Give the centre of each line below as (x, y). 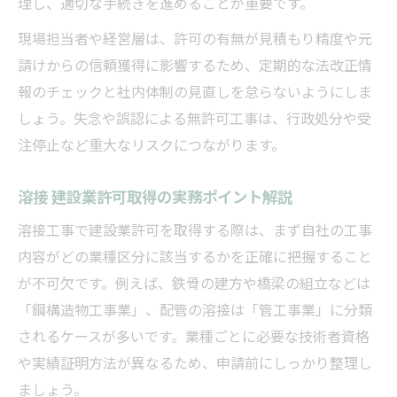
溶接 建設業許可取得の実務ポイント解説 (155, 195)
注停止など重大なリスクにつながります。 (152, 144)
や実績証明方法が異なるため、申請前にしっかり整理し (195, 362)
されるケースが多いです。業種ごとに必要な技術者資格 (194, 335)
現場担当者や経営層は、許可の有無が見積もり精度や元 (195, 38)
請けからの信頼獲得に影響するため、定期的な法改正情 (195, 64)
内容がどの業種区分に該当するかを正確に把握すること (195, 256)
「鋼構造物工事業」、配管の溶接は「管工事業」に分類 (195, 309)
